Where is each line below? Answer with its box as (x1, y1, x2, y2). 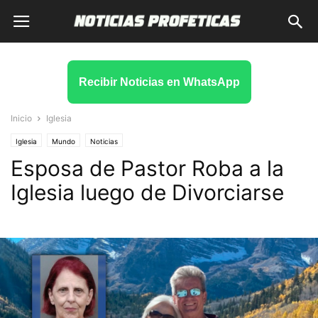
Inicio (11, 113, 32, 124)
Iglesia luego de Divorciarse (11, 180, 284, 205)
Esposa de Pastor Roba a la (11, 155, 284, 181)
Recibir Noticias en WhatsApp (78, 76, 240, 88)
